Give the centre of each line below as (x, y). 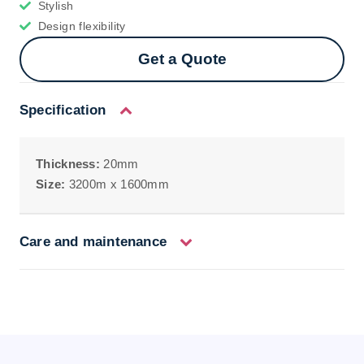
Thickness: (68, 163)
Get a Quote (182, 58)
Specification (63, 110)
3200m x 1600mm (117, 184)
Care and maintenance (93, 242)
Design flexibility (82, 26)
